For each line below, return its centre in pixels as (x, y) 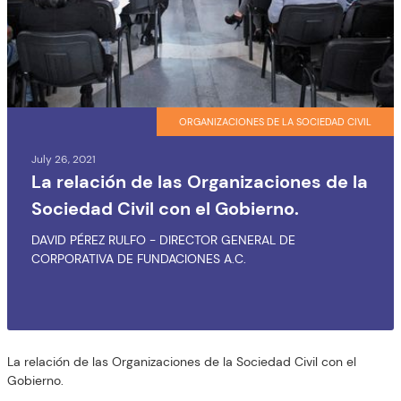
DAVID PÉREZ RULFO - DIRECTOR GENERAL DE (163, 240)
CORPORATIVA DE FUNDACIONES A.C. (139, 259)
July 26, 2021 (64, 159)
